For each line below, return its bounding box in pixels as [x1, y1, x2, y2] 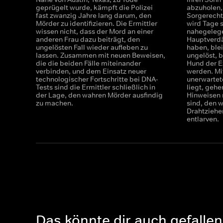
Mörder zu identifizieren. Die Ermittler [36, 19, 157, 28]
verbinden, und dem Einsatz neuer [36, 67, 146, 76]
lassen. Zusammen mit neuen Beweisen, [36, 51, 165, 60]
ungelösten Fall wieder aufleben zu [36, 43, 148, 52]
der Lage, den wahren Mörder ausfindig [36, 91, 163, 100]
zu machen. [36, 99, 73, 108]
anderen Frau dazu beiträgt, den [36, 35, 140, 44]
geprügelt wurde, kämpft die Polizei [36, 3, 153, 12]
